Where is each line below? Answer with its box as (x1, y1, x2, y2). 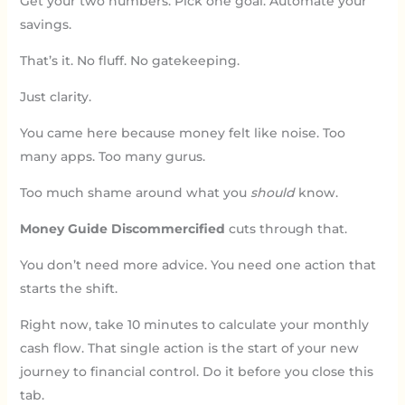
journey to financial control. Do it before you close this (19, 363, 373, 380)
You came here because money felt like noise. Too (19, 124, 345, 141)
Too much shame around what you (19, 184, 250, 201)
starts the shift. (19, 279, 118, 297)
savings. (19, 15, 71, 33)
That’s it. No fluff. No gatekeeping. (19, 52, 240, 69)
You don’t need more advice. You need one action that (19, 256, 376, 273)
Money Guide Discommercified (19, 220, 225, 237)
